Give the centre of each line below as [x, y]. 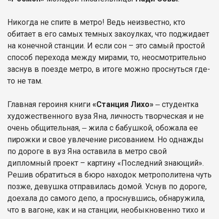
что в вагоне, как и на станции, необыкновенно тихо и [106, 210]
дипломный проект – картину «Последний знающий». [106, 163]
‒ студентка [177, 104]
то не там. [25, 81]
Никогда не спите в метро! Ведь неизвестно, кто [96, 22]
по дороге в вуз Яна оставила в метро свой [87, 151]
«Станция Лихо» [124, 104]
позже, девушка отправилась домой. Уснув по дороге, [107, 186]
